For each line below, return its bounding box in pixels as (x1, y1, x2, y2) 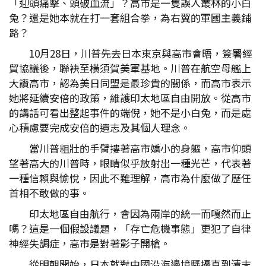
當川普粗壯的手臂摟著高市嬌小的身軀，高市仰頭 (29, 141, 251, 156)
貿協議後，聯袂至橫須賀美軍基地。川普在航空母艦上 (9, 61, 251, 75)
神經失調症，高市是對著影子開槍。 (9, 236, 170, 251)
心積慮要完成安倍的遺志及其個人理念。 (9, 120, 191, 135)
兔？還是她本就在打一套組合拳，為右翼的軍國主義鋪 (9, 10, 251, 25)
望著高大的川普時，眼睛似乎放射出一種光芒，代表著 (9, 156, 251, 170)
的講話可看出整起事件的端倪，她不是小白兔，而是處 (9, 105, 251, 120)
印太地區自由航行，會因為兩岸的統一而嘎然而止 (29, 206, 251, 221)
